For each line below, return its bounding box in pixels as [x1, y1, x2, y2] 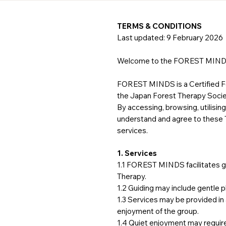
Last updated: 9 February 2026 [117, 33, 223, 42]
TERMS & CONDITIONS [117, 21, 202, 31]
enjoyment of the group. [117, 206, 199, 216]
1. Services [117, 148, 157, 158]
